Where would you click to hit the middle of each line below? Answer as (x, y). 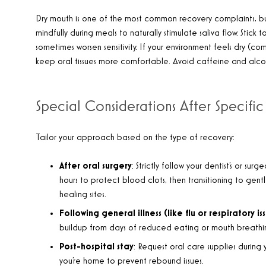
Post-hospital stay (96, 247)
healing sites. (83, 195)
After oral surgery (96, 166)
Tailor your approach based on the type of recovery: (135, 138)
